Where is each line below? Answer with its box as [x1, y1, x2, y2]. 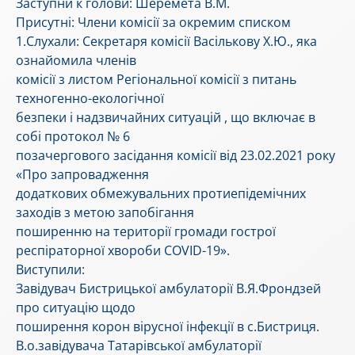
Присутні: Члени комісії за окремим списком [16, 13, 291, 32]
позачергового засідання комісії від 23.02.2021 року [16, 147, 335, 165]
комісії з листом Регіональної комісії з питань [16, 71, 296, 89]
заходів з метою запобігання [16, 204, 194, 222]
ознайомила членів [16, 52, 136, 70]
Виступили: [16, 261, 85, 279]
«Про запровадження [16, 166, 149, 184]
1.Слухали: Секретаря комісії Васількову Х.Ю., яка [16, 32, 317, 51]
